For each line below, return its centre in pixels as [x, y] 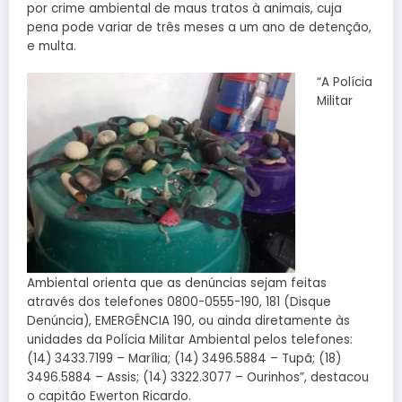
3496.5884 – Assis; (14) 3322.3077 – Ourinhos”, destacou [198, 377]
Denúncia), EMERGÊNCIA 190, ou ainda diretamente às [188, 320]
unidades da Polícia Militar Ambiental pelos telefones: [190, 339]
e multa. [52, 46]
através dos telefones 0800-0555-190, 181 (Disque [179, 301]
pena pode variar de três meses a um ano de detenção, [199, 27]
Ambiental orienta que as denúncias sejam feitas [177, 283]
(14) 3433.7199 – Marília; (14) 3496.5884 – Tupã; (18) [184, 358]
